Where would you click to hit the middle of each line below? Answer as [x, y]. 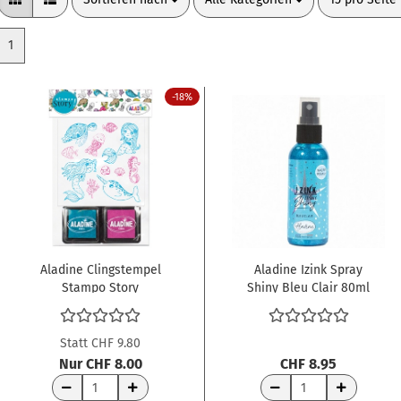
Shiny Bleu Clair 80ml [308, 288]
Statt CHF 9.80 [101, 344]
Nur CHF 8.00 [100, 364]
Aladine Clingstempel [100, 270]
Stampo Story [100, 288]
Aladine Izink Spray [308, 270]
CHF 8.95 [309, 364]
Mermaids [100, 306]
